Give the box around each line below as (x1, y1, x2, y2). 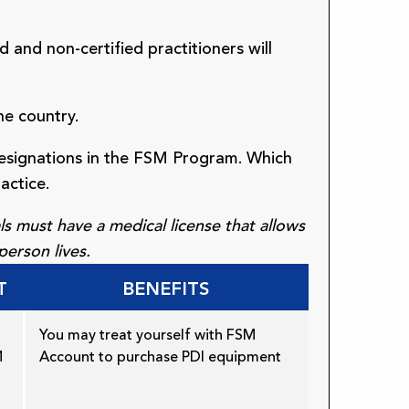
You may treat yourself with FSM (39, 326, 256, 345)
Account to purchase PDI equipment (39, 348, 281, 367)
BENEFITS (122, 278, 209, 300)
